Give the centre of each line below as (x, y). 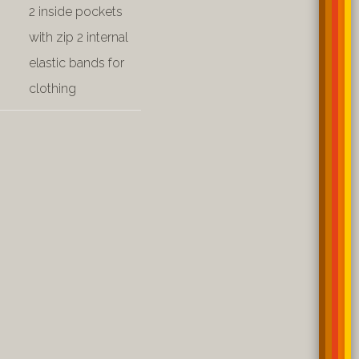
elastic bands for (77, 63)
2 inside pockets (76, 12)
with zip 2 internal (79, 37)
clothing (52, 89)
